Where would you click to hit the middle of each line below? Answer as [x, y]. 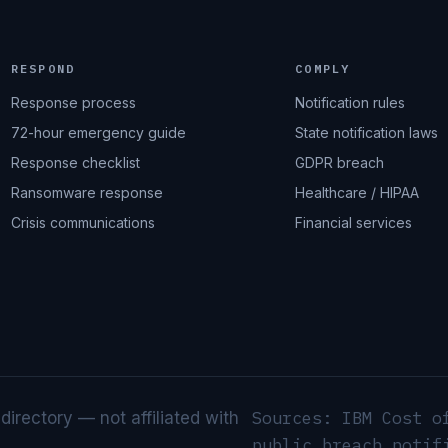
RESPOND [43, 69]
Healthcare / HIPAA [357, 193]
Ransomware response [86, 193]
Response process [73, 103]
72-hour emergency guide [98, 133]
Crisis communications [82, 223]
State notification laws [367, 133]
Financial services [354, 223]
